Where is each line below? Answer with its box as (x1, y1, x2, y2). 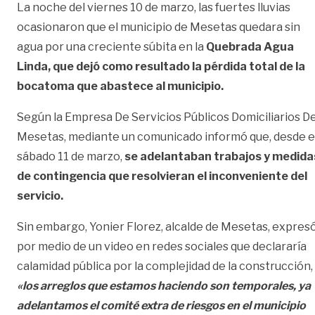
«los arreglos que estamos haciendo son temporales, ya (17, 278, 311, 292)
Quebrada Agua (206, 39, 294, 53)
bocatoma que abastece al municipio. (17, 79, 224, 93)
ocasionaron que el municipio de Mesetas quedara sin (17, 20, 300, 34)
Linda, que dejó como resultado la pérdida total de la (17, 59, 305, 73)
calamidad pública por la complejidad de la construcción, (17, 259, 313, 273)
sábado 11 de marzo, (17, 149, 124, 163)
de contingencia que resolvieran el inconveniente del (17, 169, 307, 183)
